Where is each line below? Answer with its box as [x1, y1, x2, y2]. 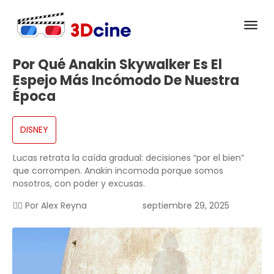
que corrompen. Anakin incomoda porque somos [13, 165, 223, 177]
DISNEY [20, 124, 48, 136]
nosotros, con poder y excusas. [13, 177, 145, 190]
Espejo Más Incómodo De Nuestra [13, 71, 239, 91]
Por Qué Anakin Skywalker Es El [13, 55, 222, 75]
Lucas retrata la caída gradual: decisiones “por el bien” [13, 152, 244, 165]
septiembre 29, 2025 [142, 199, 229, 212]
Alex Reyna [41, 199, 87, 212]
